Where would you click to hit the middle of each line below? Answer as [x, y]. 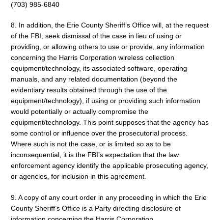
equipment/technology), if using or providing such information [106, 101]
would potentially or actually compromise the [80, 112]
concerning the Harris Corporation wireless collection [93, 58]
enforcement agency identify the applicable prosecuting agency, [110, 166]
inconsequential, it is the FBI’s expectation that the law [95, 155]
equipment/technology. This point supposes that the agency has [110, 123]
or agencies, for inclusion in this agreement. [79, 177]
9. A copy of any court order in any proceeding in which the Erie [109, 198]
